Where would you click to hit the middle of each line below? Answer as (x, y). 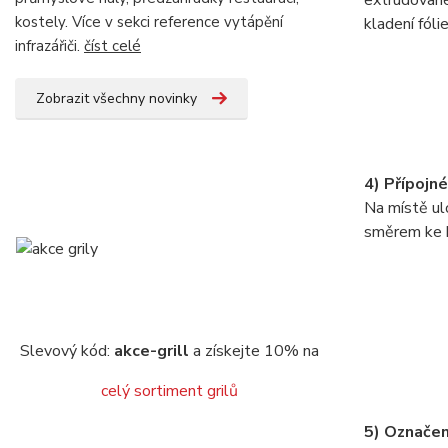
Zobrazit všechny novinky (116, 98)
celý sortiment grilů (169, 391)
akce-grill (151, 351)
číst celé (112, 46)
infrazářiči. (49, 46)
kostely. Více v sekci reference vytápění (149, 22)
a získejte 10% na (253, 351)
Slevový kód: (66, 351)
